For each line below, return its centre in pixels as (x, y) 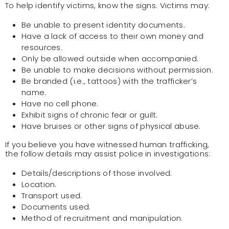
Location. (39, 184)
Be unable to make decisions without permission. (118, 70)
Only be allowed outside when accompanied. (110, 58)
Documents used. (56, 207)
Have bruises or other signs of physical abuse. (112, 126)
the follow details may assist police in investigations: (109, 153)
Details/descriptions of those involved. (97, 173)
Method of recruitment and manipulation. (103, 218)
